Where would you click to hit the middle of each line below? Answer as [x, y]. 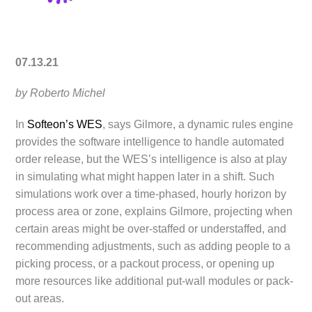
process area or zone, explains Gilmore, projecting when [154, 211]
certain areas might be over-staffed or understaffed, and [151, 228]
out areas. [40, 298]
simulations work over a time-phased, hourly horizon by [151, 194]
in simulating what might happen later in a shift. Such [145, 176]
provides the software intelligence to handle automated [150, 141]
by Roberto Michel [61, 93]
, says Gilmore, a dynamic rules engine [198, 124]
